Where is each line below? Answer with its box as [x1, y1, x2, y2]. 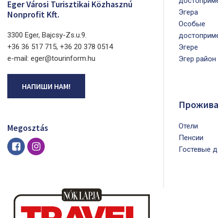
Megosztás [7, 122, 48, 134]
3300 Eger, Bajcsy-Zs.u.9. [7, 31, 87, 40]
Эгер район [179, 54, 216, 64]
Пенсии [179, 133, 203, 143]
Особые [179, 19, 205, 29]
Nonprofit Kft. [7, 9, 59, 20]
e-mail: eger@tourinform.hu [7, 54, 95, 63]
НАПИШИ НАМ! [22, 81, 71, 91]
